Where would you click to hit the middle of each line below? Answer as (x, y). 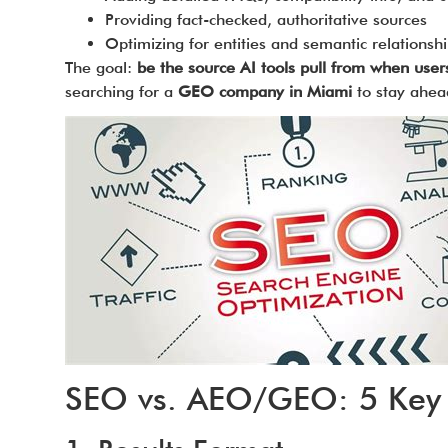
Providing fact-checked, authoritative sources (265, 19)
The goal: (100, 67)
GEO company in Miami (264, 91)
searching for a (121, 91)
